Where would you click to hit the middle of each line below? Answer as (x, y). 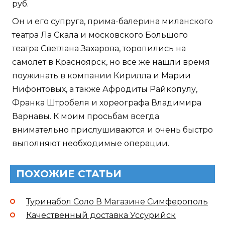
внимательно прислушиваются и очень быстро (113, 130)
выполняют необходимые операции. (91, 144)
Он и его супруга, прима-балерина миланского (113, 22)
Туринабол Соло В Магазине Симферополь (117, 202)
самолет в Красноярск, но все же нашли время (111, 62)
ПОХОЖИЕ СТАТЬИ (69, 174)
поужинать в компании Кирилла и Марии (101, 76)
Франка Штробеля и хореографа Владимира (107, 103)
